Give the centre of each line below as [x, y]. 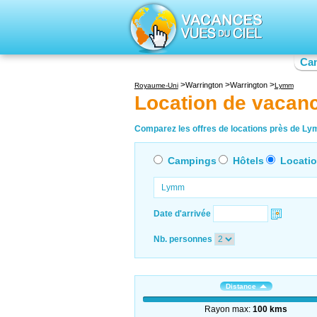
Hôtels [248, 160]
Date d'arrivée [182, 213]
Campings [192, 160]
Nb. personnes [183, 239]
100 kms [270, 309]
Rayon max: [229, 309]
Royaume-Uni [156, 85]
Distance [241, 286]
